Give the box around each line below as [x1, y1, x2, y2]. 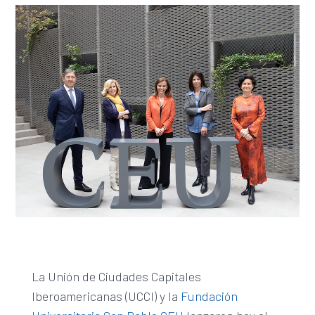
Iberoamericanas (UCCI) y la [31, 288, 181, 304]
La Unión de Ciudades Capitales [31, 269, 201, 285]
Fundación [180, 288, 238, 304]
